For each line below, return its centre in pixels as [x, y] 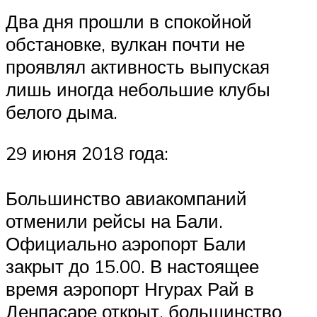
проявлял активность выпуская [138, 67]
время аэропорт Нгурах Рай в [130, 288]
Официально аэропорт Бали [128, 243]
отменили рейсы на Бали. [114, 220]
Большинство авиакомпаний [126, 198]
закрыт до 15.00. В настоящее [132, 266]
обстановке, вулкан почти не [125, 44]
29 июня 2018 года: [87, 152]
